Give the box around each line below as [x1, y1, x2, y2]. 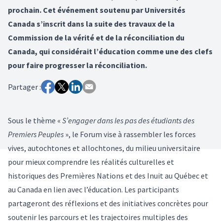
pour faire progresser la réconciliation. [8, 60, 147, 70]
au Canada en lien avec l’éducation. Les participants [8, 184, 179, 194]
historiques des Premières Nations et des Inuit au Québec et [8, 170, 208, 181]
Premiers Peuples [8, 129, 64, 139]
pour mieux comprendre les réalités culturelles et [8, 156, 174, 167]
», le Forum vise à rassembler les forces [64, 129, 196, 139]
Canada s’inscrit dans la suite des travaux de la [8, 18, 175, 29]
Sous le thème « [8, 115, 62, 125]
